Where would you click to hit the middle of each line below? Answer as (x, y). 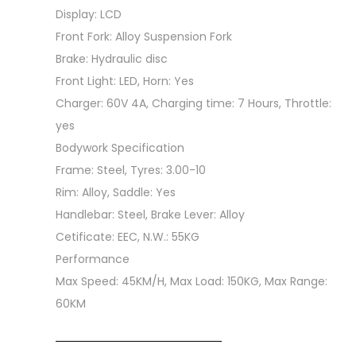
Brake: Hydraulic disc (112, 59)
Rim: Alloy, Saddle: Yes (116, 192)
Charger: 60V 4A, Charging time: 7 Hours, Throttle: (193, 103)
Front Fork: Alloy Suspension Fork (144, 37)
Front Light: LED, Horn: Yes (125, 81)
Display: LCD (89, 14)
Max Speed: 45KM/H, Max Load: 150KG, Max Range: (192, 281)
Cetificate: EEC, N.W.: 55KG (128, 237)
